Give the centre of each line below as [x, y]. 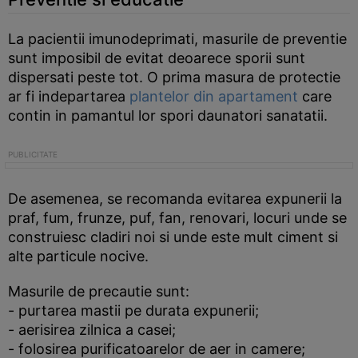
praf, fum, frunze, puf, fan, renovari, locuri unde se [177, 218]
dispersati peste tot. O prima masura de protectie [174, 77]
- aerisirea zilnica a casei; [92, 330]
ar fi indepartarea [69, 96]
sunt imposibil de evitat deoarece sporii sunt [157, 58]
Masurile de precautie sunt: [99, 291]
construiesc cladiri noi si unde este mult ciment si [173, 237]
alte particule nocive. [78, 256]
